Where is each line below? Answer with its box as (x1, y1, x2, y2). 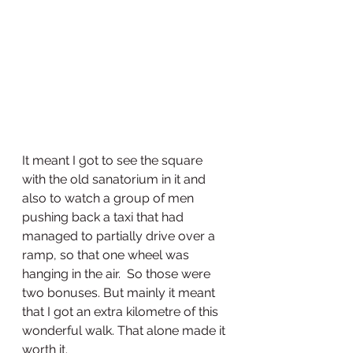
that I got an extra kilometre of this (22, 304, 221, 320)
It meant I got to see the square (22, 153, 206, 169)
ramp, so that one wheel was (22, 247, 192, 263)
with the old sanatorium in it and (22, 172, 209, 188)
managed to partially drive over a (22, 229, 218, 244)
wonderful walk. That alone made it (22, 323, 229, 339)
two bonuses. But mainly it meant (22, 285, 218, 301)
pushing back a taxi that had (22, 210, 187, 225)
